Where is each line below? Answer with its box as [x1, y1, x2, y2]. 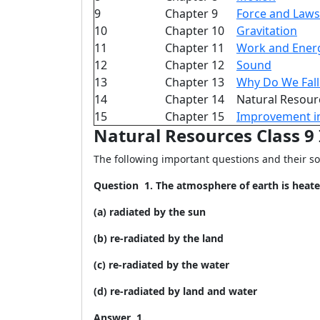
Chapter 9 [165, 6, 218, 21]
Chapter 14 [165, 91, 224, 107]
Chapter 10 [165, 23, 224, 39]
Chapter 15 [165, 109, 224, 124]
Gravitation [236, 23, 297, 39]
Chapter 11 [165, 40, 224, 56]
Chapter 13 [165, 74, 224, 90]
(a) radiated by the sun [94, 205, 206, 219]
